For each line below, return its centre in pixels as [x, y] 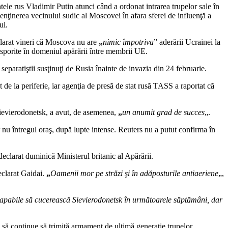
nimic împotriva [128, 42]
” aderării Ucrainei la [187, 42]
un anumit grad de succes [163, 112]
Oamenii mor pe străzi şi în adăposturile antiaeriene [134, 173]
